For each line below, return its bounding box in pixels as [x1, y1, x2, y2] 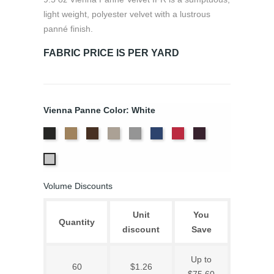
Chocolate [97, 130, 136, 139]
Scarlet [183, 130, 210, 139]
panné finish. [43, 24, 93, 34]
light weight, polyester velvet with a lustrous [43, 9, 210, 19]
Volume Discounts [43, 181, 113, 191]
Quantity [59, 217, 95, 227]
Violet [204, 130, 226, 139]
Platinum [140, 130, 174, 139]
